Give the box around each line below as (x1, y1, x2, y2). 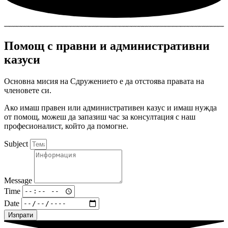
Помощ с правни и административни (4, 39, 210, 52)
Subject (4, 139, 30, 148)
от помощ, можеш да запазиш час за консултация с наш (4, 112, 195, 121)
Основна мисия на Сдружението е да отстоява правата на (4, 76, 204, 85)
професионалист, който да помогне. (4, 121, 128, 130)
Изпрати (8, 211, 33, 219)
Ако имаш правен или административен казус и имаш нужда (4, 103, 217, 112)
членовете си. (4, 85, 53, 95)
